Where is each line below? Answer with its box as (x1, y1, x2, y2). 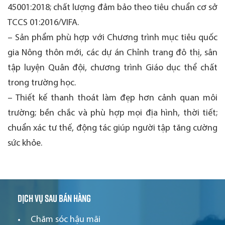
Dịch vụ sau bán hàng (18, 192, 91, 204)
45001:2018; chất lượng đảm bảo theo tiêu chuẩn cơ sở (8, 3, 217, 13)
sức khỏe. (8, 139, 42, 148)
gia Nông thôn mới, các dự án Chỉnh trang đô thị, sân (8, 48, 217, 58)
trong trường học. (8, 78, 76, 88)
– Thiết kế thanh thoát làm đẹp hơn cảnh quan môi (8, 93, 217, 103)
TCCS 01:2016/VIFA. (8, 18, 79, 28)
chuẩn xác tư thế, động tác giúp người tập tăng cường (8, 124, 217, 133)
